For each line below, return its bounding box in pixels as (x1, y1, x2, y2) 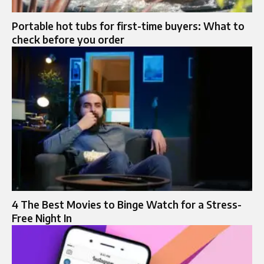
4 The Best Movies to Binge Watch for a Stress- (12, 198, 242, 212)
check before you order (12, 33, 124, 47)
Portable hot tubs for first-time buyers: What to (12, 19, 245, 33)
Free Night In (12, 212, 72, 225)
